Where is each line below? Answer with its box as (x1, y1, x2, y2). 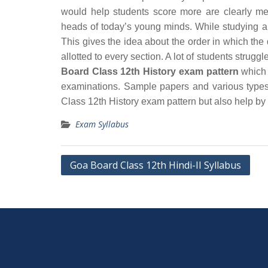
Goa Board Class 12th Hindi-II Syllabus (70, 159, 241, 172)
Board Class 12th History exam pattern (61, 66, 239, 77)
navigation (60, 173, 123, 188)
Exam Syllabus (75, 118, 129, 130)
